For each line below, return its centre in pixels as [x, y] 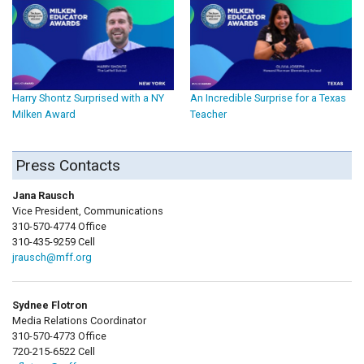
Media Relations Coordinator [79, 321]
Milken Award [44, 115]
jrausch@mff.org [52, 258]
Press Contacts [68, 166]
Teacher [208, 115]
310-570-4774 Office [59, 227]
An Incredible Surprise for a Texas [268, 98]
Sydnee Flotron [50, 305]
